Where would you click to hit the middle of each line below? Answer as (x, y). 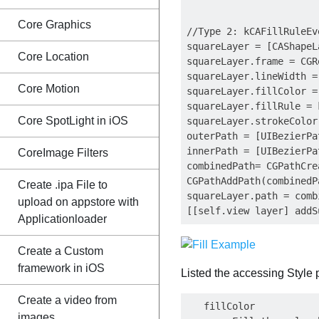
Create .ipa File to (63, 185)
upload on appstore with (78, 202)
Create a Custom (61, 251)
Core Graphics (54, 25)
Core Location (53, 57)
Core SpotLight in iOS (73, 121)
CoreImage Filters (63, 153)
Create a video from (67, 300)
